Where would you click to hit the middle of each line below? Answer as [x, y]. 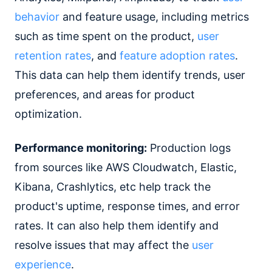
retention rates [53, 56]
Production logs [189, 148]
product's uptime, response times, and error [127, 206]
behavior [37, 17]
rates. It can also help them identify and [117, 226]
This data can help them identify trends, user [130, 75]
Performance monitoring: [81, 148]
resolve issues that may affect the [103, 245]
